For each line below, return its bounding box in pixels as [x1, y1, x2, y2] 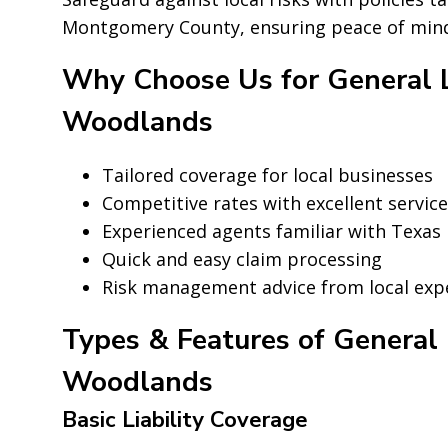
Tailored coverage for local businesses [102, 162, 433, 187]
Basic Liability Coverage [62, 404, 308, 435]
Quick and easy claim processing [102, 246, 382, 271]
